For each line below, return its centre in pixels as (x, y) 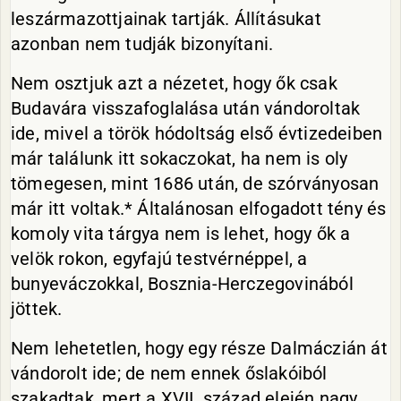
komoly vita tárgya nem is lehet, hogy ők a (181, 234)
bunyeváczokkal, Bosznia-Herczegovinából (182, 284)
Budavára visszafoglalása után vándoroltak (186, 108)
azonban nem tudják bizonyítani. (142, 44)
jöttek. (37, 309)
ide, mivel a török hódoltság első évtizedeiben (197, 133)
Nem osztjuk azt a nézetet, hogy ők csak (174, 83)
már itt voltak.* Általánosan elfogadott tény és (199, 209)
